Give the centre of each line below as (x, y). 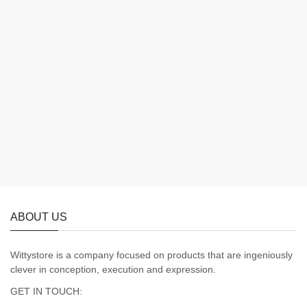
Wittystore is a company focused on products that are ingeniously (151, 255)
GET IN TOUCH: (46, 291)
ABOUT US (39, 217)
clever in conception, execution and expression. (113, 269)
